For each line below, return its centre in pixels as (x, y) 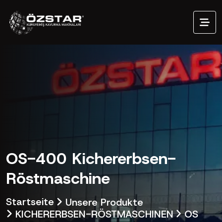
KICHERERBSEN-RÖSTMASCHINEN (93, 214)
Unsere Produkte (103, 202)
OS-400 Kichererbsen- (91, 159)
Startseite (30, 202)
